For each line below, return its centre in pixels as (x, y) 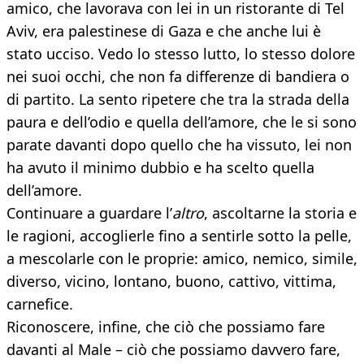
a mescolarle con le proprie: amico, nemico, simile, (182, 259)
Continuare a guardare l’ (89, 213)
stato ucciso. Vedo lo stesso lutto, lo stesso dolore (181, 54)
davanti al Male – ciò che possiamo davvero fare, (173, 350)
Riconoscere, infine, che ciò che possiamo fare (166, 327)
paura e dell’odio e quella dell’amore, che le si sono (182, 122)
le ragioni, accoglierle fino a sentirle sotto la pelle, (179, 236)
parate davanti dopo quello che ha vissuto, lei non (179, 145)
